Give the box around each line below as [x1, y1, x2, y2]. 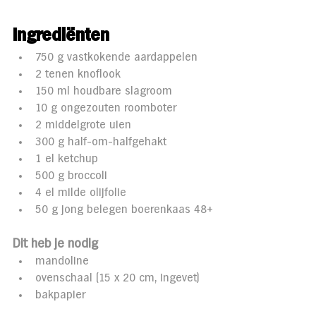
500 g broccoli [35, 170, 111, 181]
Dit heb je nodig [13, 237, 98, 250]
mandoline [35, 255, 92, 267]
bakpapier [35, 289, 86, 300]
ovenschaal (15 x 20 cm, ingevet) [35, 272, 203, 284]
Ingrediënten [13, 28, 114, 44]
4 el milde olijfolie [35, 187, 130, 198]
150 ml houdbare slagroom [35, 85, 176, 97]
